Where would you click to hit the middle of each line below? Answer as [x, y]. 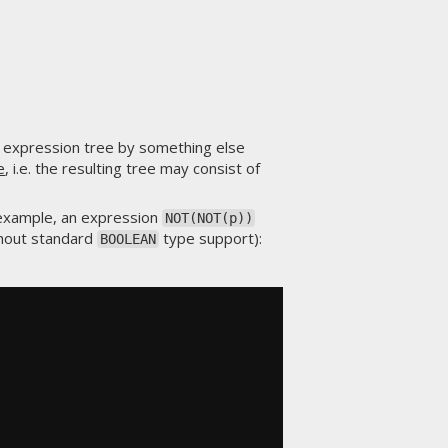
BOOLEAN [128, 239]
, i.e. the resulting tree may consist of [133, 167]
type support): [210, 238]
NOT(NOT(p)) [208, 218]
